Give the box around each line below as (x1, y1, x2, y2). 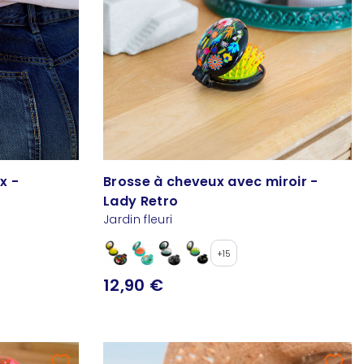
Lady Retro (103, 192, 179, 211)
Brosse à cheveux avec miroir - (103, 172, 318, 192)
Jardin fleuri (103, 211, 173, 228)
